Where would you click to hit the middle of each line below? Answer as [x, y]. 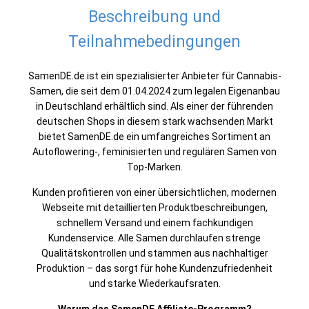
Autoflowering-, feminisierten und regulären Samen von [154, 152]
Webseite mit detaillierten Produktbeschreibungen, [154, 208]
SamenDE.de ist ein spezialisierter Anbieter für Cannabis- [154, 76]
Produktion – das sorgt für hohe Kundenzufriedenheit [154, 268]
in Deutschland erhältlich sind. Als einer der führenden [154, 106]
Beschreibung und [154, 17]
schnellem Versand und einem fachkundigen [154, 223]
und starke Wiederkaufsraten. [154, 283]
